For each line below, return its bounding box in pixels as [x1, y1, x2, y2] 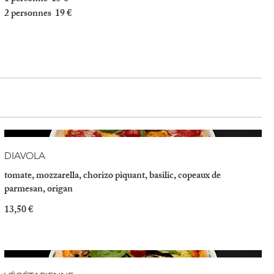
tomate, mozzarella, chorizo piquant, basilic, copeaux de [4, 168, 221, 186]
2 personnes [4, 6, 51, 24]
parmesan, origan [4, 181, 73, 199]
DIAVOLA [4, 150, 45, 162]
